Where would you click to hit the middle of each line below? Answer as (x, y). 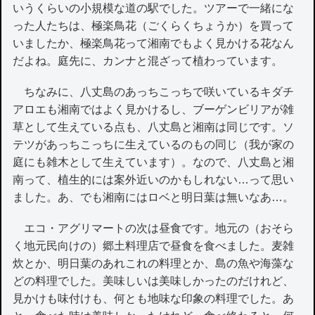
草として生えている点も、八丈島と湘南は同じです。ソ (154, 127)
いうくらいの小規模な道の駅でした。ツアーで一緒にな (154, 8)
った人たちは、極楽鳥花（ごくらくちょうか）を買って (154, 25)
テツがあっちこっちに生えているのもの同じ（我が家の (154, 144)
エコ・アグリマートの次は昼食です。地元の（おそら (154, 229)
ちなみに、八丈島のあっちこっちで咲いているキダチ (154, 91)
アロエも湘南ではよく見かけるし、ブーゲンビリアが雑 (154, 109)
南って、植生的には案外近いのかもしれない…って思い (154, 179)
